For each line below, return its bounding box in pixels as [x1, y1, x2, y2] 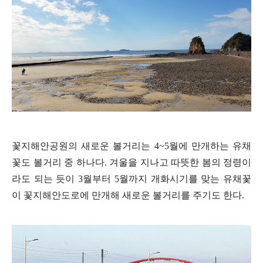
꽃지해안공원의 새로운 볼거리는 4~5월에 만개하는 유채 [12, 141, 251, 151]
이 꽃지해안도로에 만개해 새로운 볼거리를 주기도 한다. [12, 190, 244, 201]
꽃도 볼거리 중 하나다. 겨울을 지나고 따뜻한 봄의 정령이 [12, 157, 251, 168]
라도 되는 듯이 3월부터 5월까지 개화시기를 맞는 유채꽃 [12, 174, 251, 184]
